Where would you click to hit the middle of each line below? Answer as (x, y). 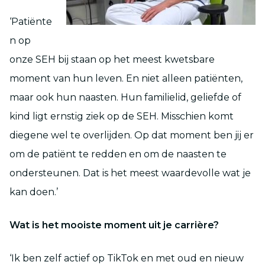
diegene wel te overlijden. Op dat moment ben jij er (132, 135)
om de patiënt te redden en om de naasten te (118, 154)
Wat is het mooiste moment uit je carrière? (114, 225)
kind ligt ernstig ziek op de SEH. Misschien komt (122, 116)
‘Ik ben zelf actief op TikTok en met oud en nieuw (127, 258)
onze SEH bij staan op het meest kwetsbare (112, 59)
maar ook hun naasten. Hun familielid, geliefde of (125, 97)
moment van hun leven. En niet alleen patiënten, (126, 78)
